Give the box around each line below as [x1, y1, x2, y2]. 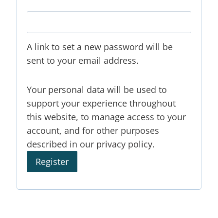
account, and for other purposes [27, 125, 159, 137]
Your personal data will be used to [27, 84, 167, 96]
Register [36, 156, 69, 168]
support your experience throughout [27, 97, 176, 109]
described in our [27, 138, 96, 150]
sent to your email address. [27, 54, 139, 67]
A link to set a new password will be [27, 41, 173, 53]
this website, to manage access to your [27, 111, 186, 123]
